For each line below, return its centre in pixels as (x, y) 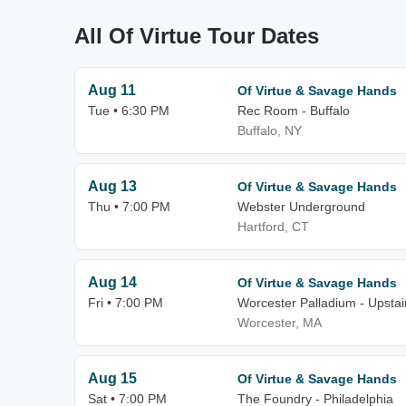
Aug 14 (112, 282)
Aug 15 (112, 378)
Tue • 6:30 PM (129, 111)
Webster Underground (301, 207)
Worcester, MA (280, 323)
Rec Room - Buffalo (294, 111)
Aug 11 (112, 90)
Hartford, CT (273, 227)
